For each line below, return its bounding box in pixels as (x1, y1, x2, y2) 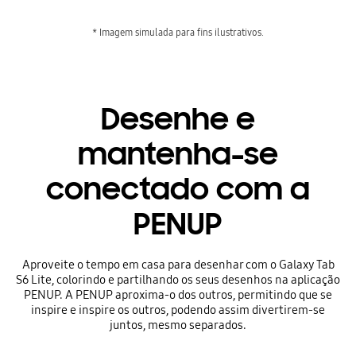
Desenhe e (101, 99, 255, 138)
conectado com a (46, 169, 310, 208)
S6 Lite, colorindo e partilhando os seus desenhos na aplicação (16, 272, 340, 287)
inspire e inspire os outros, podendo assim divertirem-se (31, 302, 325, 317)
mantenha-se (78, 134, 278, 173)
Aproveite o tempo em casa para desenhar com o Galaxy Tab (21, 257, 335, 272)
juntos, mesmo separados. (110, 317, 246, 332)
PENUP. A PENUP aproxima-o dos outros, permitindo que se (24, 287, 332, 302)
